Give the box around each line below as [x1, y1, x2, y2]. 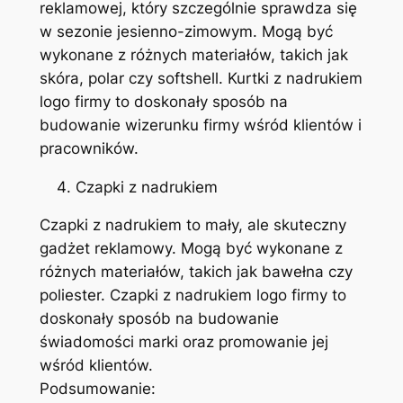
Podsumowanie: [39, 380, 156, 399]
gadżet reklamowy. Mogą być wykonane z [39, 239, 343, 258]
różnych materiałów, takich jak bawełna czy [39, 263, 353, 282]
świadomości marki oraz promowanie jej [39, 333, 328, 352]
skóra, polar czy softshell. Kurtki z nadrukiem [39, 68, 363, 87]
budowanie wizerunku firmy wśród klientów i [39, 115, 362, 134]
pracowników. [39, 139, 139, 157]
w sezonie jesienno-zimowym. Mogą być [39, 22, 333, 40]
